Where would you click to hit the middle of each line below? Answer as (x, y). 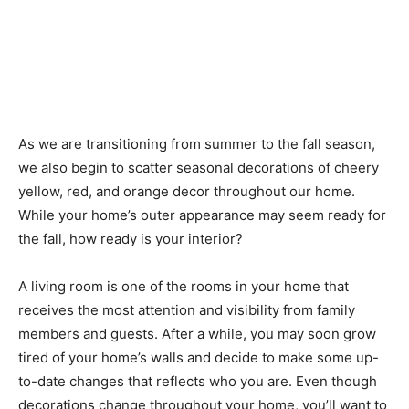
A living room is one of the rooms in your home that (184, 287)
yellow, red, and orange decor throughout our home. (187, 192)
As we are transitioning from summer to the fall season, (197, 144)
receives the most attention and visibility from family (187, 310)
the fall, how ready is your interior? (131, 239)
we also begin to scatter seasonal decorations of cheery (199, 168)
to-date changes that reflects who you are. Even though (198, 382)
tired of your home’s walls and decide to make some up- (199, 358)
